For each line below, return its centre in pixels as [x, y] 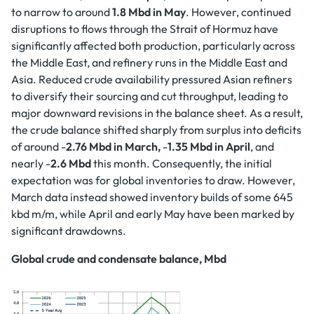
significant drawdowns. [69, 231]
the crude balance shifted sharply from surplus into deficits [156, 130]
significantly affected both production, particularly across [153, 46]
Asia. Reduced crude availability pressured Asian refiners [152, 79]
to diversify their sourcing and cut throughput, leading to [150, 96]
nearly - [31, 163]
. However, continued [238, 12]
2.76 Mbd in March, [113, 146]
